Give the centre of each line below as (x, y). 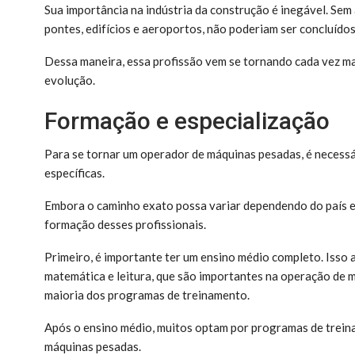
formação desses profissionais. (125, 224)
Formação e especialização (190, 120)
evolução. (70, 80)
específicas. (74, 172)
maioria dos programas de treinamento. (147, 294)
